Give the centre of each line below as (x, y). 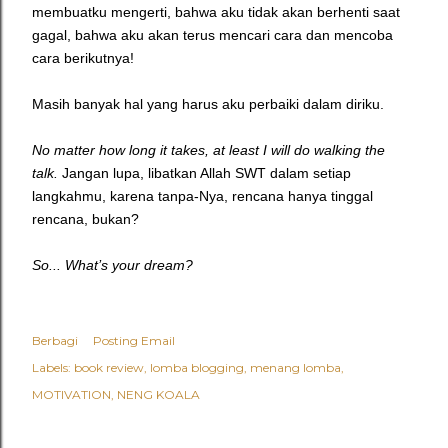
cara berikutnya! (83, 58)
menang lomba (295, 368)
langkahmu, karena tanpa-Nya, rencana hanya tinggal (202, 196)
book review (109, 368)
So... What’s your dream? (114, 265)
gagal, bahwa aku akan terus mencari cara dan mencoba (212, 35)
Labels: (51, 368)
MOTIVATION (71, 395)
